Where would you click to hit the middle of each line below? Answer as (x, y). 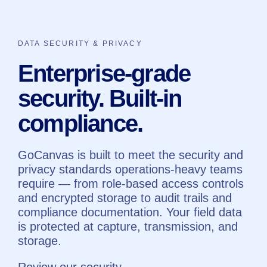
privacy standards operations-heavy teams (130, 169)
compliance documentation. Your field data (130, 212)
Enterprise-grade (104, 73)
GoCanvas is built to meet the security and (131, 155)
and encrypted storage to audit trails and (125, 198)
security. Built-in (100, 98)
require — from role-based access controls (131, 183)
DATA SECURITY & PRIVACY (80, 43)
